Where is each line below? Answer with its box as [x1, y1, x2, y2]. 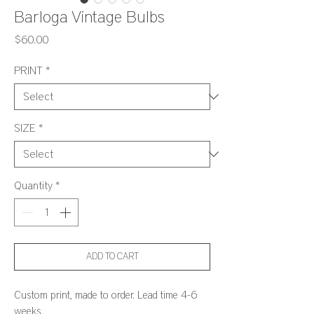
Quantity [14, 180, 53, 192]
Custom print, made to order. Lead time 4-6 [14, 290, 197, 301]
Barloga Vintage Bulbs [14, 9, 165, 27]
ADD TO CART [86, 252, 139, 262]
